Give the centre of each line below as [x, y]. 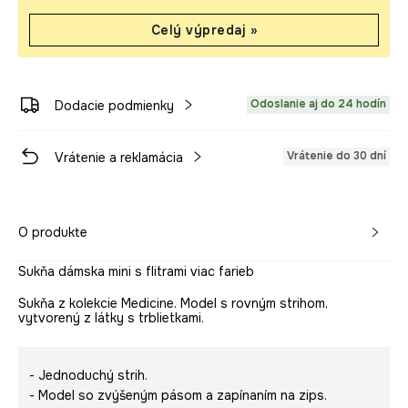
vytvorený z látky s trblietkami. [111, 317]
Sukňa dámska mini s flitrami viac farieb [136, 271]
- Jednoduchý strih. [88, 375]
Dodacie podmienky [114, 105]
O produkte [53, 232]
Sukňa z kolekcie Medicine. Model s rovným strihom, [173, 303]
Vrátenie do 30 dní [337, 155]
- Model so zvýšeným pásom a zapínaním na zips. [178, 395]
